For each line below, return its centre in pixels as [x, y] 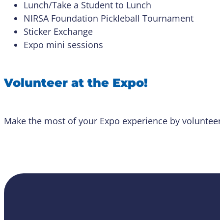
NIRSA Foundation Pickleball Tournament [110, 18]
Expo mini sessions [65, 44]
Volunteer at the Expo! [78, 82]
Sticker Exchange [59, 31]
